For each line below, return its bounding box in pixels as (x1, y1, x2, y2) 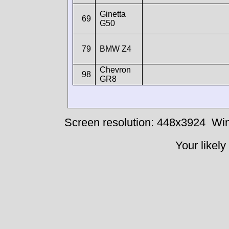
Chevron (100, 65, 131, 74)
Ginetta (100, 9, 126, 18)
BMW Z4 (100, 44, 131, 53)
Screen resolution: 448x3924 (64, 116, 205, 129)
